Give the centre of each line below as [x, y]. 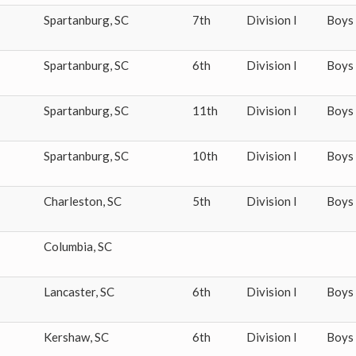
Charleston [73, 201]
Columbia [68, 246]
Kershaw [67, 337]
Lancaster [70, 292]
